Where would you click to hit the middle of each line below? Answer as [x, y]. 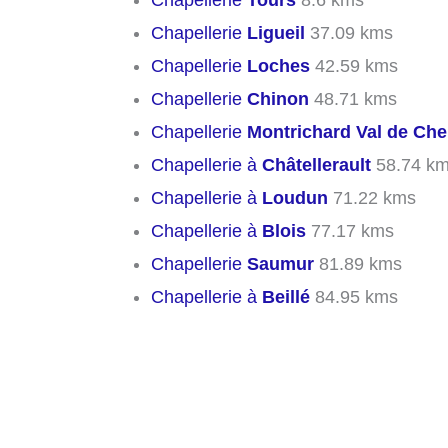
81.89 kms [358, 264]
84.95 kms [354, 297]
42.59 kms [354, 66]
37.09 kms [349, 33]
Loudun [295, 198]
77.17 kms [350, 231]
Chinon [278, 99]
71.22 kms [372, 198]
